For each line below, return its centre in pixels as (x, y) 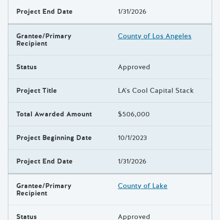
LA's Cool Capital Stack (156, 90)
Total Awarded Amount (54, 114)
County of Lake (143, 186)
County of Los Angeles (155, 36)
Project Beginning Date (54, 137)
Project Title (37, 90)
